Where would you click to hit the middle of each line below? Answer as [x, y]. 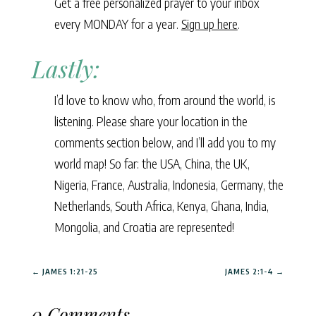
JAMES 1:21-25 [70, 271]
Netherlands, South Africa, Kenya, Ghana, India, [161, 205]
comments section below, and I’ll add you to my [165, 142]
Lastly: [65, 68]
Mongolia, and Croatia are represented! [144, 226]
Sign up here [209, 23]
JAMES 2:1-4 [250, 271]
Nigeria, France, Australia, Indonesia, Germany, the [169, 184]
